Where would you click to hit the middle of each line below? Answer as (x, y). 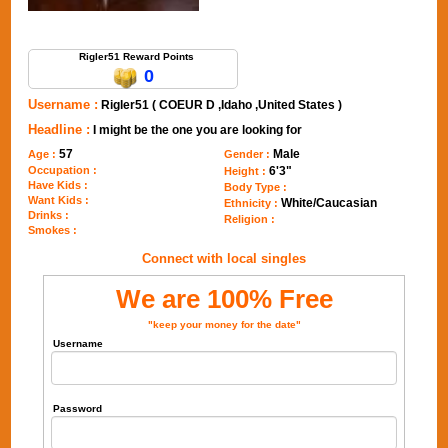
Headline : (59, 129)
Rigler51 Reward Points (136, 56)
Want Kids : (59, 200)
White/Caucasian (329, 203)
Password (78, 408)
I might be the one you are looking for (198, 130)
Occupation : (63, 170)
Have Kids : (58, 185)
